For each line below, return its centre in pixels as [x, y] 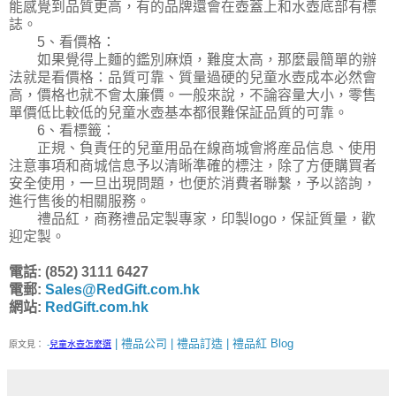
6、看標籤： [62, 131]
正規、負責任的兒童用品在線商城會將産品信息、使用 [193, 148]
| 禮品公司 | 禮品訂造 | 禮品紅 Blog [202, 344]
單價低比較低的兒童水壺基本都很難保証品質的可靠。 [179, 113]
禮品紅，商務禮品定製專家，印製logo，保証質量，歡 [192, 219]
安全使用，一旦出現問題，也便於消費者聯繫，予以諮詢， [193, 184]
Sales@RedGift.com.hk [122, 290]
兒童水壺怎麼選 [80, 345]
